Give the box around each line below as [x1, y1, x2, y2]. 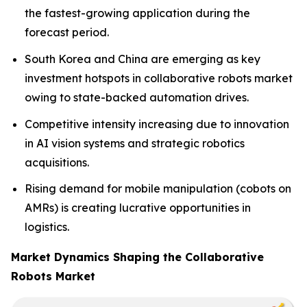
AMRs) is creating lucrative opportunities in [25, 201, 251, 215]
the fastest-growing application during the [25, 6, 250, 21]
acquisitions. [25, 155, 89, 169]
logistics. [25, 220, 69, 234]
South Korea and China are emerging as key [25, 51, 260, 66]
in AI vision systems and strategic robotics [25, 136, 245, 150]
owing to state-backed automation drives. [25, 90, 249, 104]
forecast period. [25, 25, 109, 40]
